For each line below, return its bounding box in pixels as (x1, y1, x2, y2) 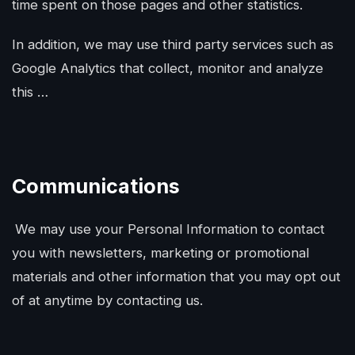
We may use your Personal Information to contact (15, 221, 325, 237)
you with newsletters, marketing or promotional (12, 245, 309, 261)
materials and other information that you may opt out (12, 269, 341, 284)
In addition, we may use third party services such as (12, 36, 334, 52)
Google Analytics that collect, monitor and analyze (12, 60, 323, 76)
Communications (12, 174, 180, 198)
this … (12, 84, 48, 100)
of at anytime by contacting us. (12, 292, 203, 308)
